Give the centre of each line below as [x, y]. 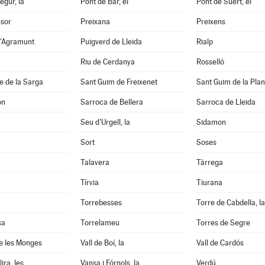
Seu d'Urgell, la [105, 122]
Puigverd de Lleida [111, 42]
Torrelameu [100, 223]
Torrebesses [101, 203]
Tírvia [89, 182]
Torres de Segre [223, 223]
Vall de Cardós [220, 243]
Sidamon [211, 122]
